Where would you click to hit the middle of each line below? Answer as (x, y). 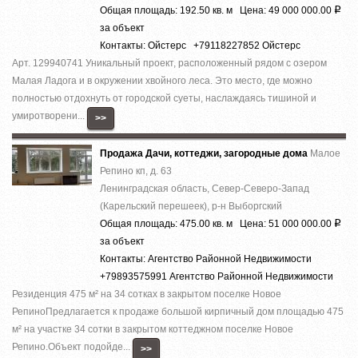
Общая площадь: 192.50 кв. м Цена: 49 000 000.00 (217, 10)
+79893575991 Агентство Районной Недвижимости (217, 276)
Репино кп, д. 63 (136, 171)
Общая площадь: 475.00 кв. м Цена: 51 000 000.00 (217, 223)
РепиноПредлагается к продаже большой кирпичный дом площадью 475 (178, 311)
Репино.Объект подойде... (72, 346)
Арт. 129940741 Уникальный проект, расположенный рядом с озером (169, 63)
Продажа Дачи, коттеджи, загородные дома (205, 153)
